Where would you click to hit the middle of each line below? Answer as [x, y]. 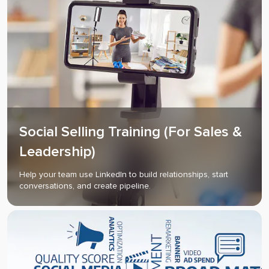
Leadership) [57, 152]
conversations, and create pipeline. [85, 186]
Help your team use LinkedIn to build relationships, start [124, 175]
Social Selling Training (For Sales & [131, 132]
